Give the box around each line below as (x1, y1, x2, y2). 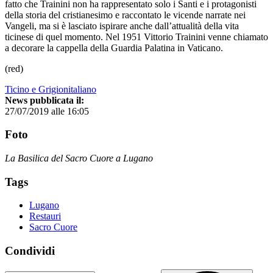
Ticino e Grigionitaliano (5, 83, 96, 94)
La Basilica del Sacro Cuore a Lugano (5, 152, 153, 163)
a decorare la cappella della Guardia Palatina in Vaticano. (5, 42, 223, 53)
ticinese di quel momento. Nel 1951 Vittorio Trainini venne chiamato (5, 31, 268, 42)
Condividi (5, 244, 55, 258)
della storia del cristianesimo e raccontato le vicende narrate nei (5, 9, 246, 20)
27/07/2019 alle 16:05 (5, 105, 89, 116)
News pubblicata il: (5, 94, 84, 105)
